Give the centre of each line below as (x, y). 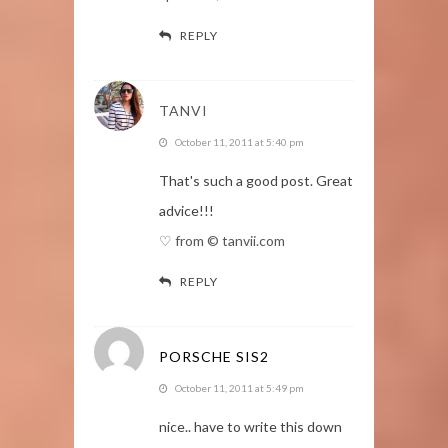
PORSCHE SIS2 (214, 356)
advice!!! (186, 210)
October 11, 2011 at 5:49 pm (239, 387)
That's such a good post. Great (256, 180)
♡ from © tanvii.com (222, 240)
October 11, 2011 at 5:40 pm (239, 141)
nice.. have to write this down (250, 426)
